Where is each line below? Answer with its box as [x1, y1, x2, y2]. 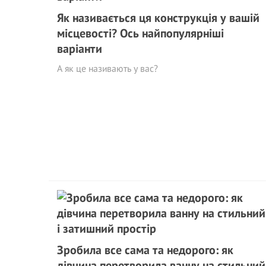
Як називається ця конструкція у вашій [57, 9, 259, 26]
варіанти [57, 40, 102, 56]
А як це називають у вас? [57, 62, 158, 74]
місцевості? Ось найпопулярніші [57, 25, 224, 41]
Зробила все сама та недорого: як [57, 242, 233, 258]
